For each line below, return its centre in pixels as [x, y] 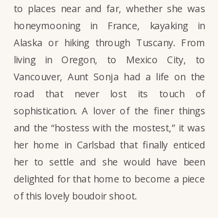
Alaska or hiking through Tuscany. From [109, 43]
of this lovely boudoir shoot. [75, 196]
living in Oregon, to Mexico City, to [109, 60]
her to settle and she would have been [109, 162]
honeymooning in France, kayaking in [109, 26]
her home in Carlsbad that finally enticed [109, 145]
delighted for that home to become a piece [109, 179]
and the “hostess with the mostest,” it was [109, 128]
